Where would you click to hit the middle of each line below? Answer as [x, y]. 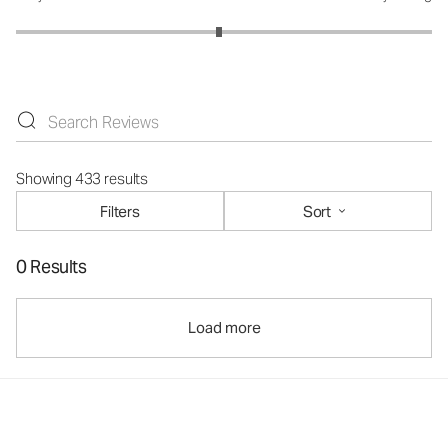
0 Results [51, 266]
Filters [120, 211]
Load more [224, 327]
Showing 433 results [82, 178]
